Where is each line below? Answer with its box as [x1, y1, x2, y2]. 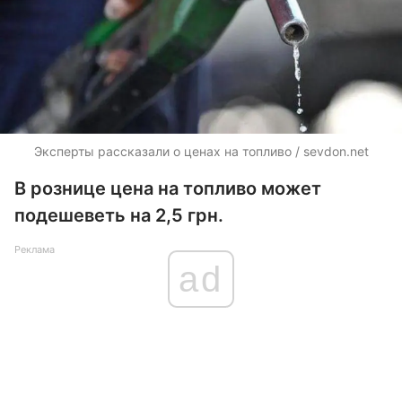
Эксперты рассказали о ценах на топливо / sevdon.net [33, 144, 369, 159]
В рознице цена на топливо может [14, 178, 321, 199]
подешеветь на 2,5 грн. [14, 205, 223, 226]
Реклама [14, 243, 55, 256]
